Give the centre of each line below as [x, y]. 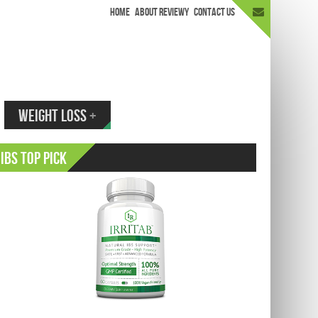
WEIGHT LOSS [53, 116]
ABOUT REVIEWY [162, 12]
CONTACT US [214, 12]
